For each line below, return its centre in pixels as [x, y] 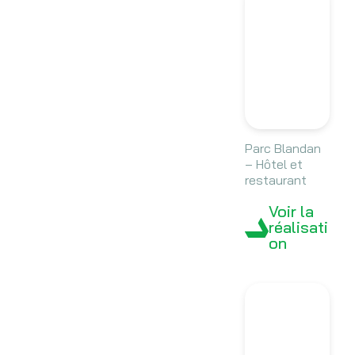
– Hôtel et [273, 164]
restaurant [275, 180]
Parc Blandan [282, 149]
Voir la [291, 212]
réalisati [298, 227]
